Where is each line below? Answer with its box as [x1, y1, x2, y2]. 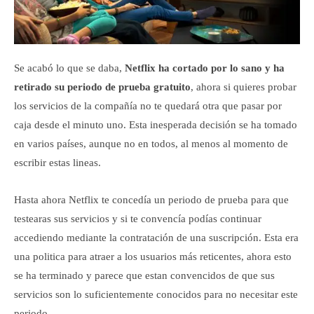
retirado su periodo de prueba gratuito [14, 81, 191, 93]
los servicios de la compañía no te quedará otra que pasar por [14, 100, 282, 111]
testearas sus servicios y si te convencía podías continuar [14, 212, 261, 224]
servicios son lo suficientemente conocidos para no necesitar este [14, 288, 298, 300]
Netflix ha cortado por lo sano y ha [122, 62, 285, 74]
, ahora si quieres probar [191, 81, 296, 93]
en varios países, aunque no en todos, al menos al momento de [14, 137, 288, 149]
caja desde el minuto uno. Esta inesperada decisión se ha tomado [14, 118, 297, 130]
